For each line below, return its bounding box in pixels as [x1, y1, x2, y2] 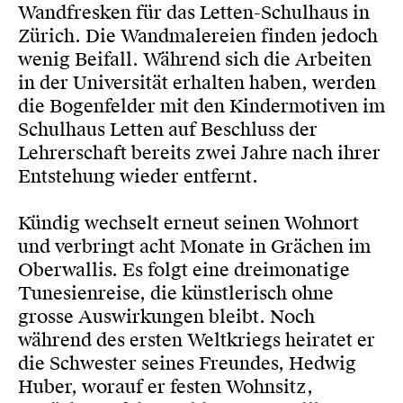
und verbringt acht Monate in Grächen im [18, 235, 371, 258]
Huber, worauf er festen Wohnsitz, [18, 375, 313, 399]
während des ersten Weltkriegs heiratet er [18, 328, 375, 352]
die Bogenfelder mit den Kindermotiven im [18, 94, 385, 118]
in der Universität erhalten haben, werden [18, 71, 376, 94]
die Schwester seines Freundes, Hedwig [18, 352, 356, 375]
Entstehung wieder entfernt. [18, 165, 258, 188]
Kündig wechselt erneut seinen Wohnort [18, 211, 359, 235]
